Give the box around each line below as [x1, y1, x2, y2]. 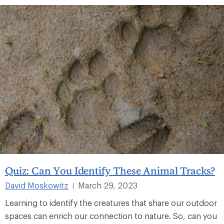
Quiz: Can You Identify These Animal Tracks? [5, 164, 215, 177]
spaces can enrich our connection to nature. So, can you [5, 211, 217, 221]
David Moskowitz [5, 180, 68, 190]
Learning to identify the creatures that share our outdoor [5, 198, 217, 208]
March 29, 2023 [78, 180, 137, 190]
